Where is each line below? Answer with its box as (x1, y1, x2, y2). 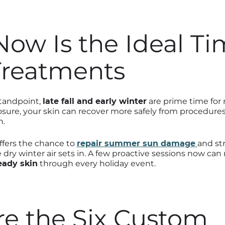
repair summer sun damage (76, 138, 195, 148)
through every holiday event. (37, 158, 156, 168)
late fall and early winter (42, 96, 147, 106)
